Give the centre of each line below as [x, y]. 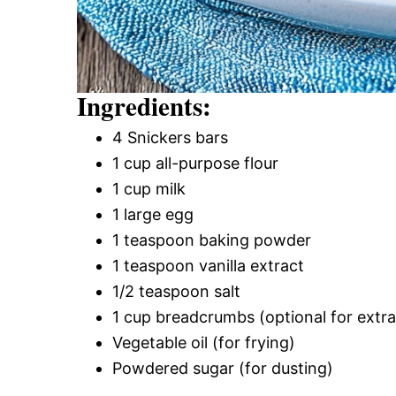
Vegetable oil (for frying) [204, 342]
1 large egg [153, 214]
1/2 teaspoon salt [176, 291]
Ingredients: [144, 106]
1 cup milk [149, 188]
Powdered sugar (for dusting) [223, 368]
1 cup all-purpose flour [195, 163]
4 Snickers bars [170, 137]
